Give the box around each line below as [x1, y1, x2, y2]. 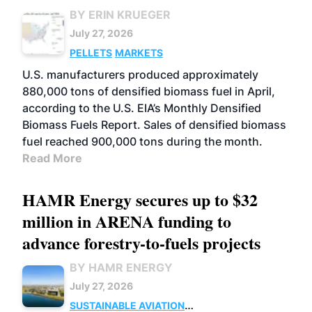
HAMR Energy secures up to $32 [22, 187, 258, 212]
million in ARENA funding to [22, 209, 231, 233]
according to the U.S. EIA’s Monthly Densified [22, 101, 261, 115]
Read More [22, 151, 82, 165]
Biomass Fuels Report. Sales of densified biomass [22, 118, 286, 132]
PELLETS [70, 47, 112, 58]
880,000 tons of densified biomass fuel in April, [22, 84, 275, 98]
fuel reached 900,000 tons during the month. [22, 134, 263, 148]
